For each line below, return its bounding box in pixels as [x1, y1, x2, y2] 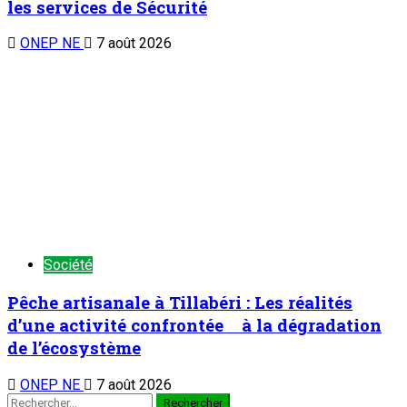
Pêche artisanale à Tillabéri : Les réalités [7, 291, 352, 314]
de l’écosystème [7, 336, 141, 360]
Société [44, 256, 93, 274]
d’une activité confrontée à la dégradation [7, 313, 382, 337]
